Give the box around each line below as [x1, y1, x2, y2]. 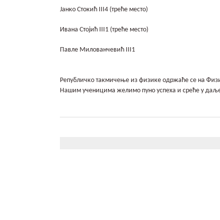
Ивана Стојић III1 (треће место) [60, 26, 148, 33]
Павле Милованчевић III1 [60, 46, 135, 54]
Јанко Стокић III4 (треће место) [60, 6, 148, 13]
